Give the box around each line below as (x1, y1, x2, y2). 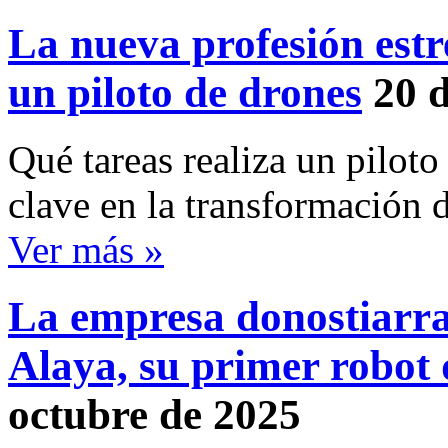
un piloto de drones (8, 69, 362, 117)
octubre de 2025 (8, 391, 301, 439)
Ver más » (8, 228, 164, 272)
